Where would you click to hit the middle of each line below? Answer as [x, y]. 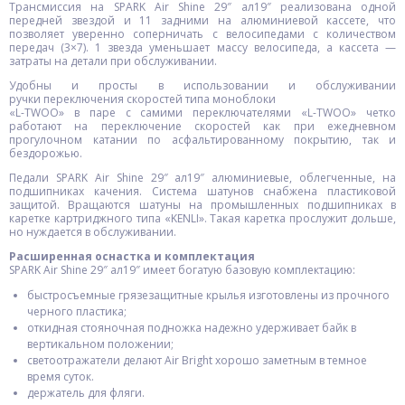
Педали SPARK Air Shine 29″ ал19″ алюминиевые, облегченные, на [202, 178]
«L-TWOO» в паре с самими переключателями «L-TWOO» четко [202, 113]
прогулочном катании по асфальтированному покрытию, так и [202, 140]
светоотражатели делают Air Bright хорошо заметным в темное [197, 360]
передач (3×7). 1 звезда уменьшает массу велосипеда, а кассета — [202, 47]
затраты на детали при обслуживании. [113, 61]
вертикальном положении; [100, 344]
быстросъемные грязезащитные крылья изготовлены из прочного [208, 295]
